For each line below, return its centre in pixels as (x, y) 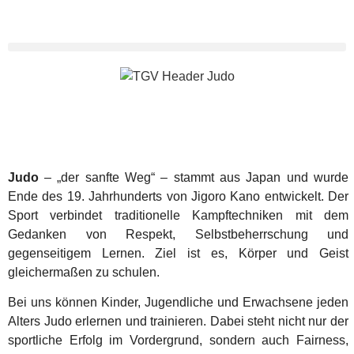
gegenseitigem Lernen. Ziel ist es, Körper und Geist (178, 253)
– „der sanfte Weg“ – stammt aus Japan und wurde (196, 177)
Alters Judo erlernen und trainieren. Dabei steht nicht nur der (178, 322)
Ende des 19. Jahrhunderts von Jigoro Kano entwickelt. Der (178, 196)
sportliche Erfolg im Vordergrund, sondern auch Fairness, (178, 341)
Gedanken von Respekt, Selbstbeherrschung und (178, 234)
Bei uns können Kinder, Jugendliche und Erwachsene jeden (178, 303)
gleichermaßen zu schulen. (84, 272)
